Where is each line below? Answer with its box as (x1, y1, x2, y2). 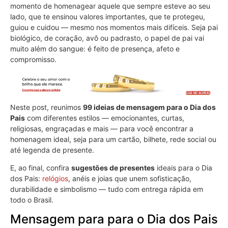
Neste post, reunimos (10, 102, 83, 111)
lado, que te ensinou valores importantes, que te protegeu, (10, 12, 205, 21)
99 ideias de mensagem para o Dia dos (83, 102, 216, 111)
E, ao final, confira (10, 163, 71, 172)
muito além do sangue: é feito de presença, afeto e (10, 44, 180, 53)
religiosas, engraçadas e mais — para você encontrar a (10, 124, 193, 133)
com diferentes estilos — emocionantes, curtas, (25, 113, 184, 122)
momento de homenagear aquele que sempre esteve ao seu (10, 1, 210, 10)
